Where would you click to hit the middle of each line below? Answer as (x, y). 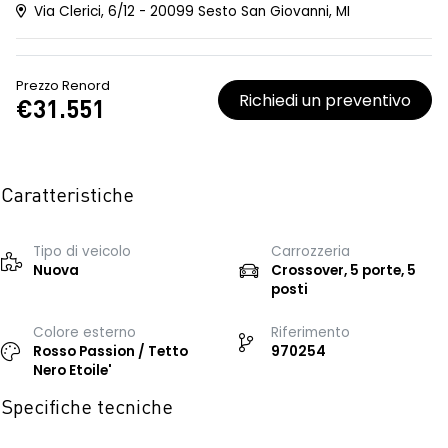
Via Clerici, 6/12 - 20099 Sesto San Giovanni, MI (190, 11)
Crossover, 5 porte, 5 (343, 270)
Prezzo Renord (63, 85)
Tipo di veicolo (82, 251)
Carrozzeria (310, 251)
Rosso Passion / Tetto (110, 351)
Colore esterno (84, 332)
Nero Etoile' (72, 370)
